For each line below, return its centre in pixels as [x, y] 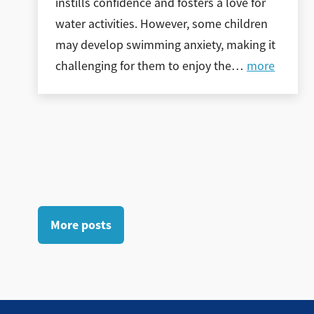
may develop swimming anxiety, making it [165, 45]
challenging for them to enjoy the [143, 66]
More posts [81, 225]
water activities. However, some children [161, 23]
